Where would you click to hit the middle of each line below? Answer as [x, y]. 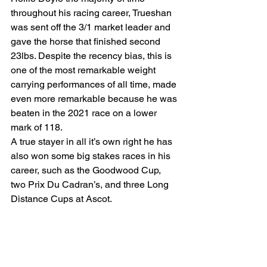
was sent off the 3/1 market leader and [92, 27]
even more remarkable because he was [95, 98]
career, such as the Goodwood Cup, [87, 170]
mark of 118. [38, 127]
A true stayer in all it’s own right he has [93, 141]
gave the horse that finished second [87, 41]
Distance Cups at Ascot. [61, 198]
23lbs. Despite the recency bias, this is [92, 55]
